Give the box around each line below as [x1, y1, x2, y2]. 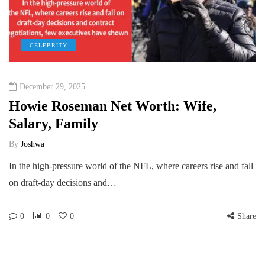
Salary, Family [9, 115, 98, 131]
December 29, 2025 [20, 82, 85, 91]
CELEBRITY [30, 41, 67, 49]
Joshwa [21, 139, 44, 148]
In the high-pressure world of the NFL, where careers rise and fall [9, 160, 253, 171]
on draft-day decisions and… [9, 177, 117, 188]
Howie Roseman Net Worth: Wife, [9, 98, 216, 114]
